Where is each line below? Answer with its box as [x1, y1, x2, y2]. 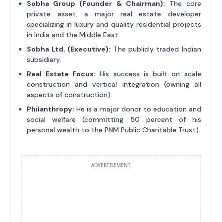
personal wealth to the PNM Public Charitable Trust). [27, 125, 201, 135]
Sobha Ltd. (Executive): [27, 45, 111, 54]
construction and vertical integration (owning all [27, 80, 201, 89]
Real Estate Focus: [27, 69, 96, 79]
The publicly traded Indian [111, 45, 201, 54]
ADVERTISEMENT [91, 162, 131, 169]
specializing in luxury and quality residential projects [27, 20, 201, 29]
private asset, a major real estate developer [27, 9, 201, 19]
